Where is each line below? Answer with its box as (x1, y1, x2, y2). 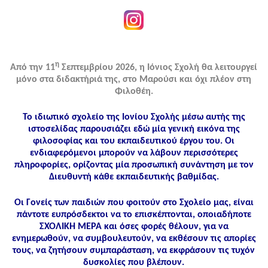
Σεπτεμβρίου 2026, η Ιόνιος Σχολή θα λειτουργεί (59, 63, 258, 73)
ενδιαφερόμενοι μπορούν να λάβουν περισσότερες (29, 148, 238, 159)
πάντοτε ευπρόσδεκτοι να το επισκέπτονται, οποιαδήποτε (16, 210, 251, 220)
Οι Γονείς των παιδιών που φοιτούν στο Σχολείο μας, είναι (14, 198, 254, 208)
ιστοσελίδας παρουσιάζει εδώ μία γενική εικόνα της (28, 124, 240, 135)
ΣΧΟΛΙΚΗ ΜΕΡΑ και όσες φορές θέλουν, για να (39, 222, 229, 232)
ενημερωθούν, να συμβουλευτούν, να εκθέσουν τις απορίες (11, 234, 256, 244)
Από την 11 (10, 63, 56, 73)
